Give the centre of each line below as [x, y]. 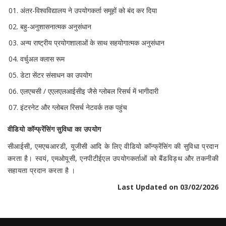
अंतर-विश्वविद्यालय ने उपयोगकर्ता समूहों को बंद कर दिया [89, 11]
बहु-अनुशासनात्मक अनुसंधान [56, 27]
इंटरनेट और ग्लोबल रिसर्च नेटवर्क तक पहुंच [74, 107]
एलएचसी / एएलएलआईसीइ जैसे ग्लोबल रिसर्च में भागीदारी [89, 91]
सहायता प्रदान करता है [39, 171]
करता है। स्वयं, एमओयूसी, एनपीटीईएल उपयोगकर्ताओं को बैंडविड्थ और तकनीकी [113, 158]
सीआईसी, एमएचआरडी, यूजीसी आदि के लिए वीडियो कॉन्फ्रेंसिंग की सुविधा [105, 146]
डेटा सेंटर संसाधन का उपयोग [56, 75]
